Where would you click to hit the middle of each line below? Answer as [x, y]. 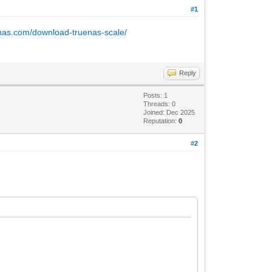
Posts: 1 [156, 95]
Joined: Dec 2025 [169, 112]
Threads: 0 [160, 104]
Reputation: [161, 121]
